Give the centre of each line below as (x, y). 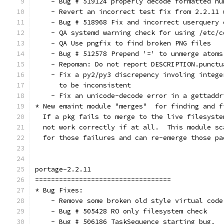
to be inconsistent (83, 85)
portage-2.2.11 (63, 169)
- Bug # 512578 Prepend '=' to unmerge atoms (129, 54)
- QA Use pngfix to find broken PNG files (123, 43)
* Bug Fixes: (59, 190)
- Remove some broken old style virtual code (129, 201)
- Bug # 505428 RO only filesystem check (121, 211)
